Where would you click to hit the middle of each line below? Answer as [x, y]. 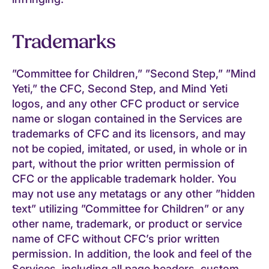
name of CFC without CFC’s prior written [116, 238]
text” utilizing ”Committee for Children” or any [128, 208]
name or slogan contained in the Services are [127, 118]
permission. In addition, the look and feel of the [132, 253]
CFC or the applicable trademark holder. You [124, 178]
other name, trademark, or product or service [127, 223]
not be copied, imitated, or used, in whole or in [130, 148]
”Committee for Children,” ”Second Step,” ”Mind [134, 73]
